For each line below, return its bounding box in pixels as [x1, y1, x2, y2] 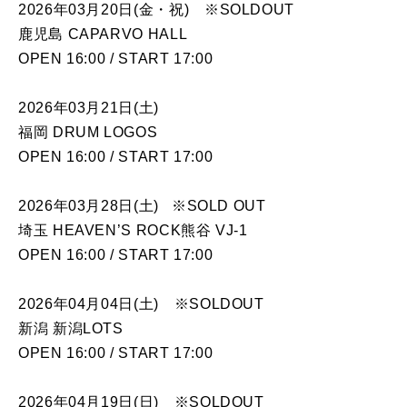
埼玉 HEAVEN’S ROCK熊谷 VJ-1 [18, 222, 248, 238]
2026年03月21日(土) [18, 99, 159, 115]
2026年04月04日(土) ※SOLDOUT [18, 295, 264, 312]
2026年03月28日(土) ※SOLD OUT [18, 197, 266, 213]
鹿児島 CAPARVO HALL [18, 25, 188, 42]
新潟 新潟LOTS [18, 320, 124, 336]
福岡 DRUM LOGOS [18, 124, 158, 140]
